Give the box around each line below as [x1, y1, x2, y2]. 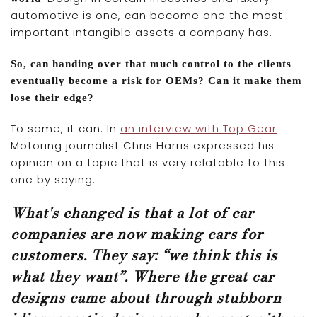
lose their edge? [11, 92, 94, 104]
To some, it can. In [11, 121, 120, 137]
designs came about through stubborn [11, 287, 282, 309]
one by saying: [11, 172, 96, 188]
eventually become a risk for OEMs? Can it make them [11, 75, 302, 87]
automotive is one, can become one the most [11, 8, 283, 23]
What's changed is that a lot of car [11, 202, 254, 224]
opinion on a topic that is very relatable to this [11, 155, 285, 171]
